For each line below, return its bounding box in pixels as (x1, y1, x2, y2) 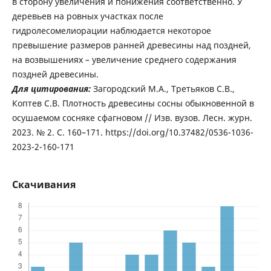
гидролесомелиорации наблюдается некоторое (11, 24, 211, 36)
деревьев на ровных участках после (11, 10, 163, 22)
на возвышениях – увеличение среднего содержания (11, 53, 237, 65)
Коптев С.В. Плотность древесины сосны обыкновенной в (11, 97, 254, 109)
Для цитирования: (11, 82, 91, 94)
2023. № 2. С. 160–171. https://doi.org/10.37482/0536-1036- (11, 126, 253, 138)
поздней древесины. (11, 68, 99, 80)
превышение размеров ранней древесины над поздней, (11, 39, 251, 51)
